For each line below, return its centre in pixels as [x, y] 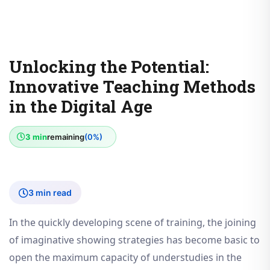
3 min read [50, 193]
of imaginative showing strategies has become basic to [134, 240]
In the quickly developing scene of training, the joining [133, 223]
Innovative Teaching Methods [132, 87]
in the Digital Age [81, 107]
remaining [66, 137]
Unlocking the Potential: [109, 67]
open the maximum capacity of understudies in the [125, 258]
